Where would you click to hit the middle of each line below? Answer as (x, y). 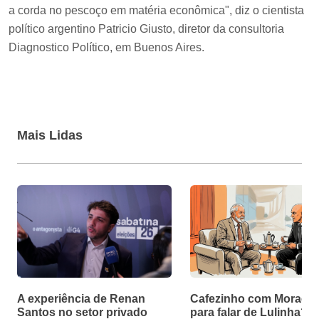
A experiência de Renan (81, 299)
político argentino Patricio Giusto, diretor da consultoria (146, 29)
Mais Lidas (50, 136)
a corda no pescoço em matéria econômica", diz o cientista (156, 11)
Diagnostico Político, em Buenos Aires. (106, 48)
